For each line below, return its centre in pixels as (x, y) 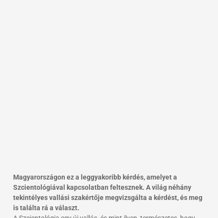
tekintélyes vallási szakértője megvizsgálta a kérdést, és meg (108, 197)
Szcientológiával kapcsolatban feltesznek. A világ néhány (102, 187)
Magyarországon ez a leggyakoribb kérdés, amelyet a (95, 177)
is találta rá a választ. (46, 208)
